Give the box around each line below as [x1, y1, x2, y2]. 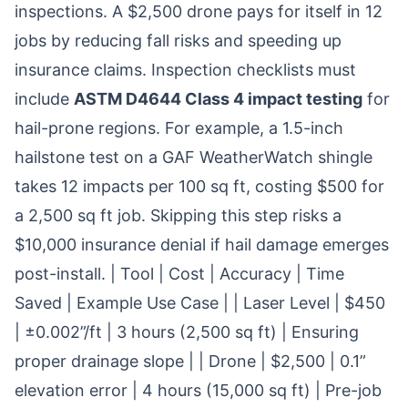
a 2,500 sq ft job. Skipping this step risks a [15, 206, 342, 225]
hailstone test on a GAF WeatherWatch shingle [15, 148, 372, 167]
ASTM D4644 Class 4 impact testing [74, 89, 362, 108]
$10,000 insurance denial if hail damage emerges [15, 235, 389, 254]
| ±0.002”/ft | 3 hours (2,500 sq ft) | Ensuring [15, 322, 359, 342]
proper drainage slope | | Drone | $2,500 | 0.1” [15, 352, 366, 371]
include [15, 89, 74, 108]
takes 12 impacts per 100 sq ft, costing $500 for [15, 177, 384, 196]
